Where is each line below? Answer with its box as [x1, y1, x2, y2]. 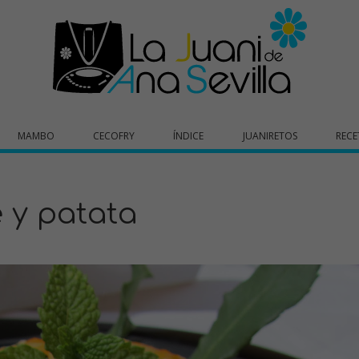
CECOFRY [93, 129, 135, 143]
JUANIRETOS [242, 129, 297, 143]
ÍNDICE [173, 129, 204, 143]
